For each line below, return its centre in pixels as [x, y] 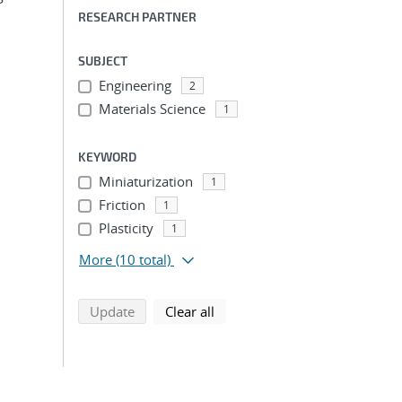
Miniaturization [145, 181]
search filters [253, 310]
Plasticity [126, 228]
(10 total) [143, 259]
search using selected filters [218, 310]
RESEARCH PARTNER [137, 17]
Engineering [135, 85]
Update [112, 311]
